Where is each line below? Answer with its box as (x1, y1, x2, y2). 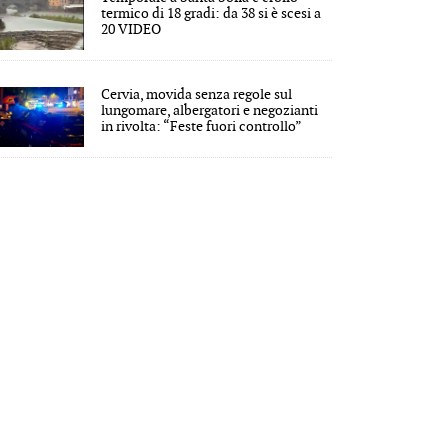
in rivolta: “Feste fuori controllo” (101, 117, 303, 135)
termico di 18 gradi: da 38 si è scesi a (101, 4, 322, 22)
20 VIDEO (101, 20, 162, 38)
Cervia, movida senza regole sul (101, 85, 293, 103)
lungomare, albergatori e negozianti (101, 101, 319, 119)
